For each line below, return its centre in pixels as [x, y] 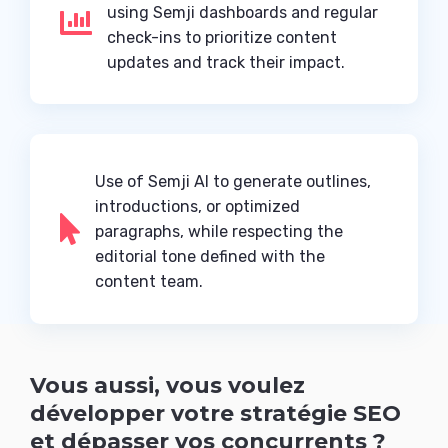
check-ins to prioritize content [222, 38]
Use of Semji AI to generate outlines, [233, 182]
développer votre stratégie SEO [215, 413]
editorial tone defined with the [210, 257]
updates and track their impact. [226, 63]
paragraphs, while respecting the [219, 232]
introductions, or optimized [197, 207]
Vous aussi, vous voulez [167, 385]
